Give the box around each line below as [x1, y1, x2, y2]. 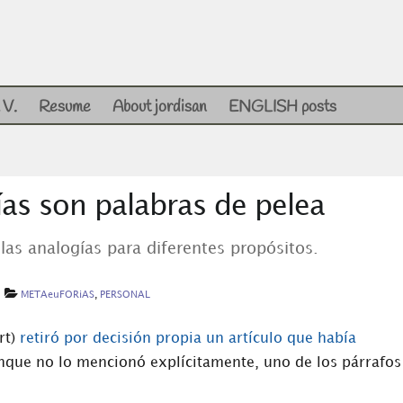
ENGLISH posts [228, 96, 336, 118]
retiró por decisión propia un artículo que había [20, 332, 356, 346]
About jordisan [112, 96, 207, 118]
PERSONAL [99, 291, 150, 300]
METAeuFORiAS [20, 291, 94, 300]
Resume [39, 96, 91, 118]
